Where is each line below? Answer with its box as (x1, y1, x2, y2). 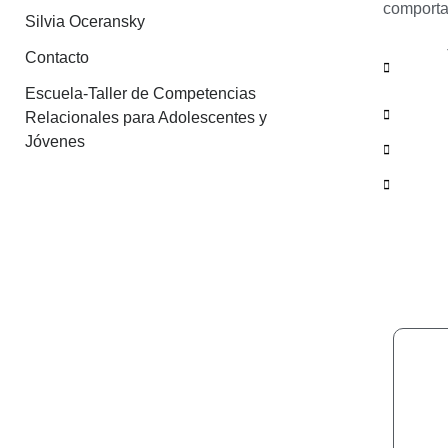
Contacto (24, 48, 89, 66)
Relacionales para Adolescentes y (24, 108, 267, 126)
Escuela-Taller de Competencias (24, 84, 256, 102)
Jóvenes (24, 132, 85, 150)
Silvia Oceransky (24, 12, 145, 30)
